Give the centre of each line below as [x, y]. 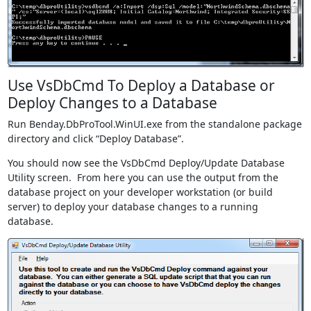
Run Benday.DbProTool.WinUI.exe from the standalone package [154, 124]
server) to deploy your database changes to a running [133, 207]
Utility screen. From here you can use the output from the [143, 178]
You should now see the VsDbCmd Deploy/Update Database [146, 163]
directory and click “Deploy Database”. [95, 139]
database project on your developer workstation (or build [140, 192]
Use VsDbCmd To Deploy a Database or [141, 86]
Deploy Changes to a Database [112, 103]
